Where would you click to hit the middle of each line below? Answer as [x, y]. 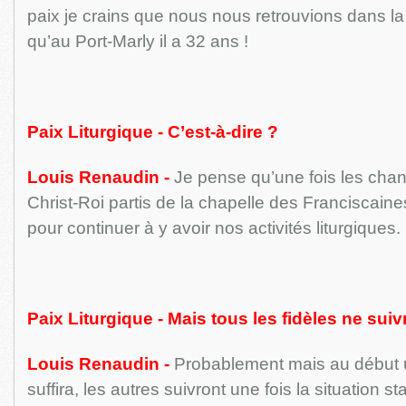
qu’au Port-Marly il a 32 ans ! [137, 41]
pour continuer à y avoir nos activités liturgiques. [213, 228]
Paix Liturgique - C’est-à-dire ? [152, 132]
